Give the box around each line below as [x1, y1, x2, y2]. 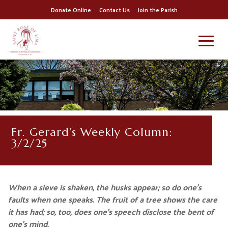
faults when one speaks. [8, 192, 94, 207]
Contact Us [99, 4, 130, 15]
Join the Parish [137, 4, 178, 15]
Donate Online [50, 4, 91, 15]
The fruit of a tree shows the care [96, 192, 217, 207]
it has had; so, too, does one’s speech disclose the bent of [8, 204, 214, 219]
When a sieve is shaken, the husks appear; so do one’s [8, 180, 202, 194]
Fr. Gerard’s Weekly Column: [11, 125, 173, 139]
